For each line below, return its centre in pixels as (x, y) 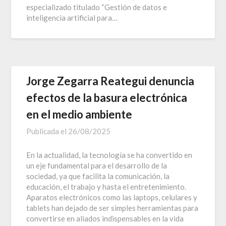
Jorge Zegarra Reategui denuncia (110, 81)
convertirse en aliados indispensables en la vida (105, 218)
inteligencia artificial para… (72, 17)
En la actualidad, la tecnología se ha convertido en (109, 155)
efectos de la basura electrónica (107, 97)
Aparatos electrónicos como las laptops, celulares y (112, 197)
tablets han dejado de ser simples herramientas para (112, 208)
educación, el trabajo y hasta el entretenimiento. (106, 186)
